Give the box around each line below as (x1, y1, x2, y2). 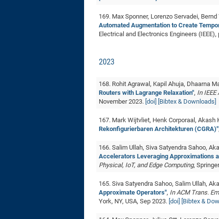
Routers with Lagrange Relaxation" (99, 89, 194, 96)
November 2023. (99, 98, 145, 105)
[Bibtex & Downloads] (158, 98, 216, 105)
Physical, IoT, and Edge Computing (99, 161, 194, 169)
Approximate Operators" (99, 189, 167, 196)
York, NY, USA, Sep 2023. (99, 197, 169, 205)
